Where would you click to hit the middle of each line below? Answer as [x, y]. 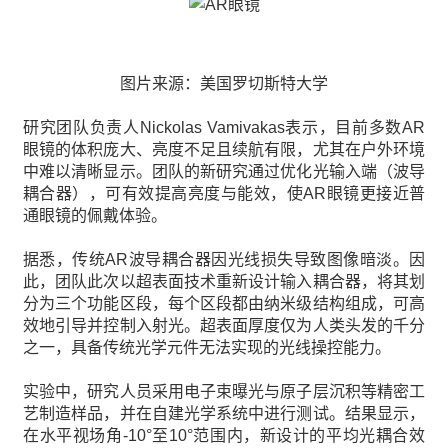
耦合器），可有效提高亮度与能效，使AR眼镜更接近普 [224, 193]
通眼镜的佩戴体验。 [95, 215]
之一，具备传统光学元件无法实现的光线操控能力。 [207, 347]
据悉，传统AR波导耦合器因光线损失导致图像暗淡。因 [224, 259]
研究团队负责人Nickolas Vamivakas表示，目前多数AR [224, 127]
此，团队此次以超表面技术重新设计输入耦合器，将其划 [224, 281]
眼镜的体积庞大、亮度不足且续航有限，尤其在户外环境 [224, 149]
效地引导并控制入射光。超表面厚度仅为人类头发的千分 [224, 325]
